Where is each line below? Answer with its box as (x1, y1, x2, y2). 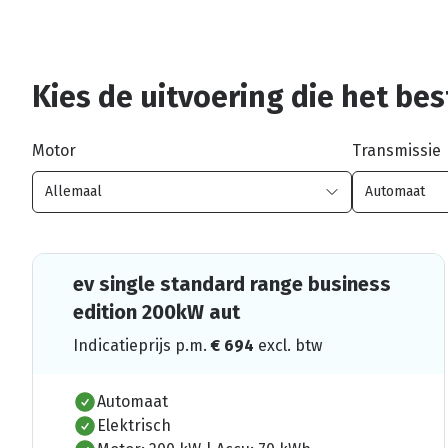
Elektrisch (97, 415, 171, 435)
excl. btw (258, 335, 322, 355)
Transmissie (352, 140, 441, 160)
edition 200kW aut (73, 299, 240, 324)
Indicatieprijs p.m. (73, 335, 211, 355)
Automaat (97, 391, 168, 411)
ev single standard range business (73, 271, 391, 296)
